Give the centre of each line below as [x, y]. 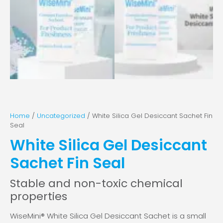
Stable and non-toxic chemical [96, 183]
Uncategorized [61, 115]
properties [39, 196]
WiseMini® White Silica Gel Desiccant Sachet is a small [108, 216]
